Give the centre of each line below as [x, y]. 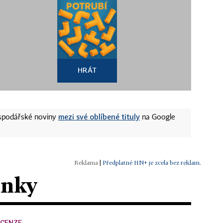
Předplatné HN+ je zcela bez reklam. [152, 162]
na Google [158, 117]
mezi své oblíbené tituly [99, 116]
